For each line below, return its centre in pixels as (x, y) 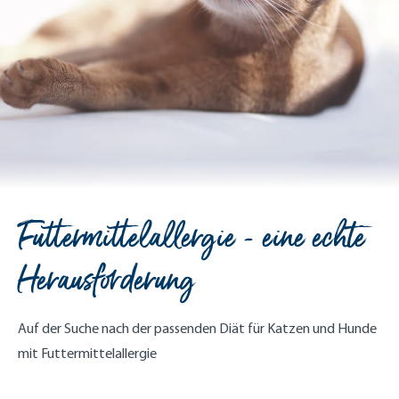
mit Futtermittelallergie (87, 353)
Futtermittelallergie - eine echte (191, 237)
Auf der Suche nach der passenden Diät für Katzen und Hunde (197, 328)
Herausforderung (106, 280)
